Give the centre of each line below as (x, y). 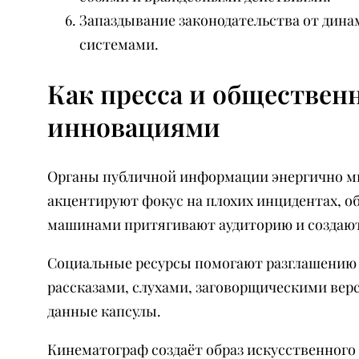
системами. (119, 44)
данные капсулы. (104, 311)
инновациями (133, 127)
